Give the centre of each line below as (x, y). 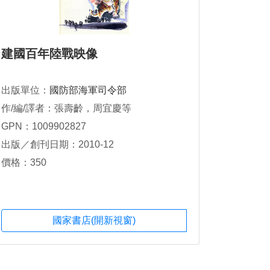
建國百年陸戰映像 (49, 54)
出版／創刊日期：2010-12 (58, 144)
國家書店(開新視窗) (94, 221)
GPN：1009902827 (44, 126)
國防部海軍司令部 (88, 90)
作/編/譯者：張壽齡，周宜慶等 (66, 108)
